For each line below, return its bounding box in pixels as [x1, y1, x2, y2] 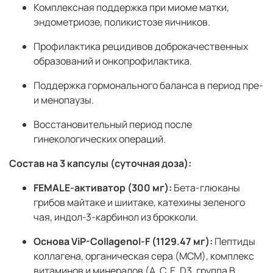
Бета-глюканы [172, 181, 240, 195]
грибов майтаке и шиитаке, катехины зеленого [34, 196, 245, 210]
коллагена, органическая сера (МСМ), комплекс [34, 249, 254, 263]
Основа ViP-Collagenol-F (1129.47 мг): [34, 235, 213, 249]
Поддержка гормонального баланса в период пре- [34, 79, 263, 93]
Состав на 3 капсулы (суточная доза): [9, 157, 191, 171]
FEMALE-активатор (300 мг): [34, 181, 172, 195]
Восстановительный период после [34, 118, 192, 132]
